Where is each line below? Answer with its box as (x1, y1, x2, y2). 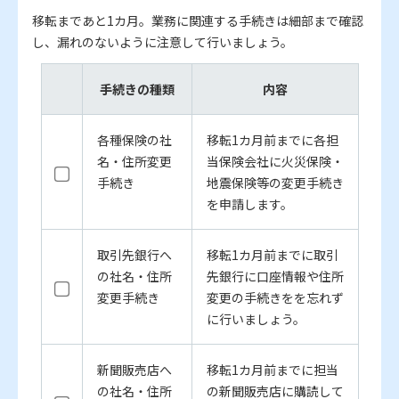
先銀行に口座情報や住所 (206, 267, 344, 286)
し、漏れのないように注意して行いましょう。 (32, 33, 293, 52)
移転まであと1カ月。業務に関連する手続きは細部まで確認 (32, 12, 363, 30)
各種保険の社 (96, 131, 172, 150)
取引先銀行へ (96, 246, 172, 265)
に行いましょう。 (206, 310, 305, 329)
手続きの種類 (99, 80, 175, 99)
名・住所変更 (96, 152, 172, 171)
